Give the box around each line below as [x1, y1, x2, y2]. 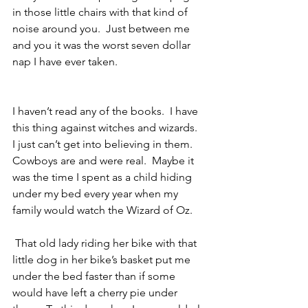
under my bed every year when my [12, 187, 181, 201]
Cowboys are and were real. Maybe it [12, 154, 197, 168]
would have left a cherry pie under [12, 286, 180, 300]
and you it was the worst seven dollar [12, 38, 193, 52]
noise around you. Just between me [12, 22, 192, 36]
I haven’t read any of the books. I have [12, 104, 201, 118]
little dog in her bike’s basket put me [12, 253, 193, 267]
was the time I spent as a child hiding [12, 170, 195, 184]
